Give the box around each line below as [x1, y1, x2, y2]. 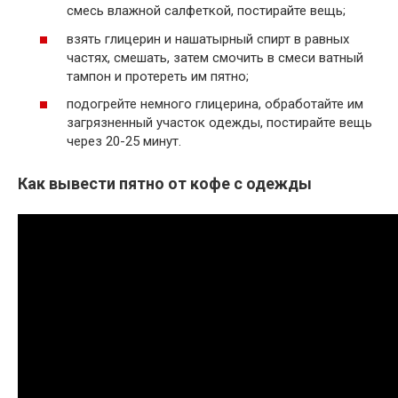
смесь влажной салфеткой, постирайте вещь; [67, 3, 346, 20]
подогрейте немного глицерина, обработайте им [67, 96, 363, 113]
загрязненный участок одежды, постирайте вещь [67, 115, 372, 131]
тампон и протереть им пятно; [67, 68, 249, 84]
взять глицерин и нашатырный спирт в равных [67, 30, 349, 47]
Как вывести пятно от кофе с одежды [18, 174, 312, 194]
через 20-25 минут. [67, 133, 181, 150]
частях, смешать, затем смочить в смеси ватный [67, 49, 363, 66]
